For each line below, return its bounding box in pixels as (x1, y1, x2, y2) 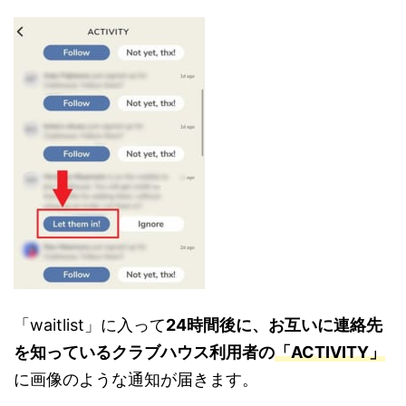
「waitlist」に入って (14, 315, 166, 335)
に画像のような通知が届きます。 (14, 370, 258, 390)
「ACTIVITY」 (275, 343, 385, 362)
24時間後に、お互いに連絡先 (166, 315, 382, 335)
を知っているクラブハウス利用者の (14, 343, 275, 362)
